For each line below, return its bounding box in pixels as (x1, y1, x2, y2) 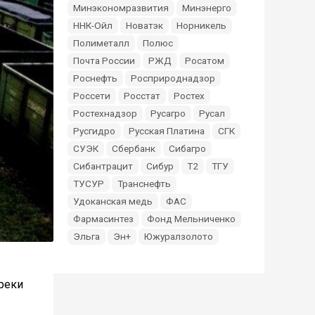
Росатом (185, 55, 224, 66)
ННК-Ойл (73, 20, 112, 31)
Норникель (176, 20, 226, 31)
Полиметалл (73, 37, 129, 49)
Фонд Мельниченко (147, 213, 236, 224)
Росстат (124, 90, 160, 101)
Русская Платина (129, 125, 205, 136)
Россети (73, 90, 110, 101)
